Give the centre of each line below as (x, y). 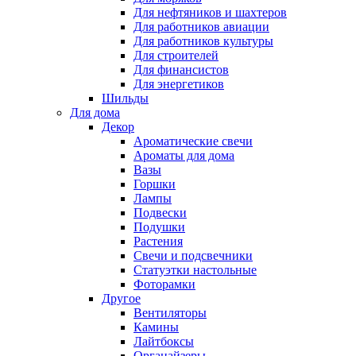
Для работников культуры (203, 41)
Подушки (159, 226)
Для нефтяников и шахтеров (210, 12)
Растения (158, 241)
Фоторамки (164, 284)
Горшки (155, 184)
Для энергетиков (179, 83)
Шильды (125, 98)
